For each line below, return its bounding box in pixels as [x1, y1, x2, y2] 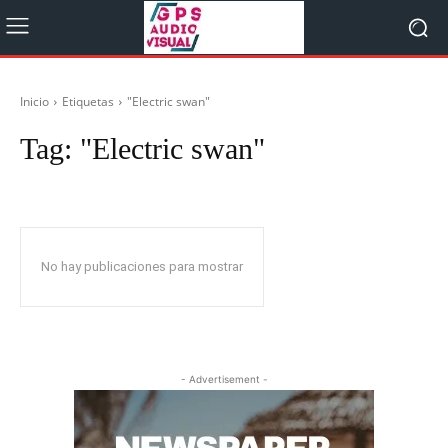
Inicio [20, 93, 49, 110]
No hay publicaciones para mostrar [41, 259, 243, 274]
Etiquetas [62, 93, 114, 110]
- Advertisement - [180, 373, 268, 385]
